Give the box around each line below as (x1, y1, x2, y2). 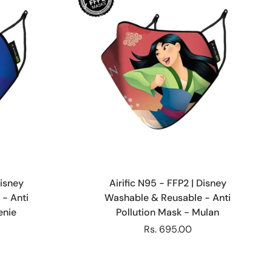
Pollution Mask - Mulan (116, 206, 220, 219)
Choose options (137, 161, 199, 172)
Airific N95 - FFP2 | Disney (109, 177, 226, 190)
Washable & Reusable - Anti (104, 191, 231, 205)
